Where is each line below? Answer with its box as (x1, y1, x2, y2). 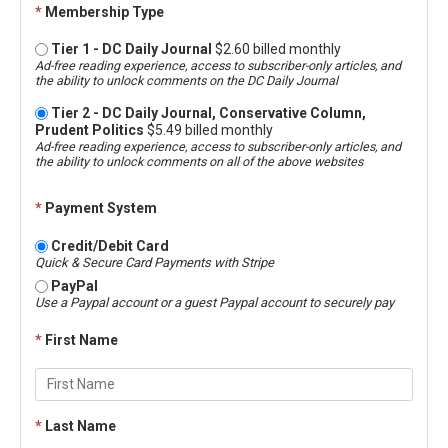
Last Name (45, 418, 116, 434)
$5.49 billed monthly (147, 121, 273, 138)
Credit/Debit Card (51, 237, 169, 254)
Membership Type (45, 4, 164, 21)
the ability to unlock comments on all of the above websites (35, 153, 363, 169)
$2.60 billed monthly (215, 40, 341, 57)
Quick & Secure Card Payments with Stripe (35, 254, 274, 270)
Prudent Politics (35, 121, 144, 138)
